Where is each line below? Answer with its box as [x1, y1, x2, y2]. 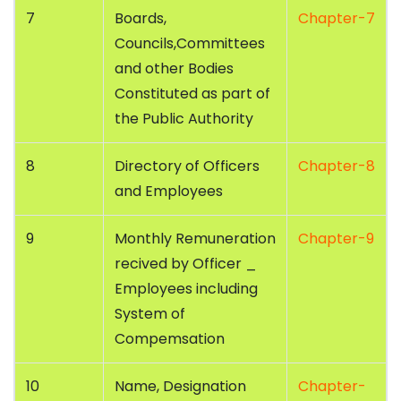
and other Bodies [115, 58, 234, 80]
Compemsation [115, 328, 225, 350]
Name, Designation [115, 376, 246, 397]
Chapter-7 [298, 8, 375, 30]
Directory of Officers [115, 156, 260, 177]
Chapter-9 [298, 228, 374, 250]
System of [115, 303, 185, 325]
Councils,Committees [115, 33, 265, 55]
